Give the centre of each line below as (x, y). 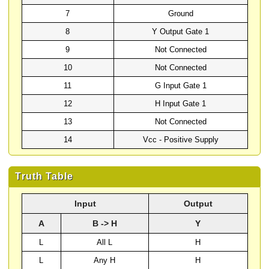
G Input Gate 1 (180, 86)
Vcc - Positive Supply (180, 140)
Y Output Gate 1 (180, 32)
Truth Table (44, 177)
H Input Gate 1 (180, 104)
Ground (180, 14)
